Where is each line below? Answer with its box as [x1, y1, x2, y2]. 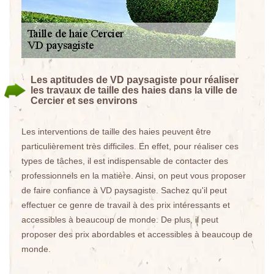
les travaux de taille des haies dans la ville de [31, 85, 237, 95]
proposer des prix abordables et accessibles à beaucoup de [21, 229, 253, 239]
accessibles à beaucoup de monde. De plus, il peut [21, 215, 218, 224]
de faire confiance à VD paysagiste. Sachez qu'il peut [21, 185, 227, 195]
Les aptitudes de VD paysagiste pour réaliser [31, 75, 239, 85]
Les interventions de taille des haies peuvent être [21, 127, 211, 136]
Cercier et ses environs [31, 95, 138, 106]
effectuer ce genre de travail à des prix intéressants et [21, 200, 230, 210]
